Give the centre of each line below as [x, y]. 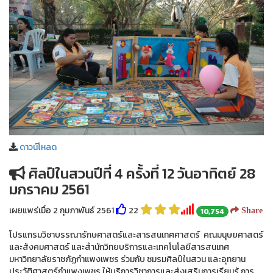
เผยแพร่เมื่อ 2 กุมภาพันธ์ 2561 [62, 211]
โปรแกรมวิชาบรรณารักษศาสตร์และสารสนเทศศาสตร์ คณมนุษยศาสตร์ [136, 235]
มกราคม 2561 [49, 190]
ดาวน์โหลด [38, 147]
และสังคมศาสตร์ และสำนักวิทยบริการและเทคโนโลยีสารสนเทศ [119, 247]
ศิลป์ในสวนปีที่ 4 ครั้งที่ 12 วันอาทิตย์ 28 [140, 174]
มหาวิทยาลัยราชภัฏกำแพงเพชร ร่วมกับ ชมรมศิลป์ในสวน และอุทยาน [127, 260]
